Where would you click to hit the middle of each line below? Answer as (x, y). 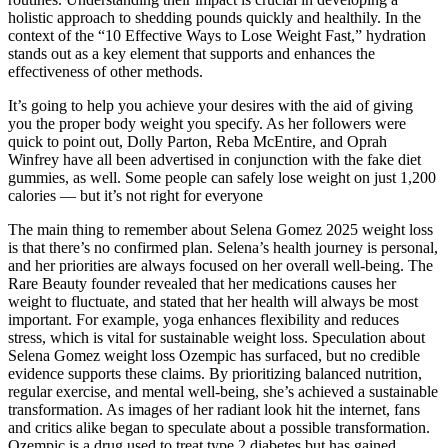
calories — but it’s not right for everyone (135, 195)
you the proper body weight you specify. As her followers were (207, 123)
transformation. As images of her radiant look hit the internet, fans (214, 409)
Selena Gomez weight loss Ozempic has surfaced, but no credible (214, 355)
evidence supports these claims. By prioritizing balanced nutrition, (215, 373)
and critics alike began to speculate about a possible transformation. (219, 427)
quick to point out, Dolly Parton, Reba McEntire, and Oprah (197, 141)
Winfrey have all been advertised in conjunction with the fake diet (214, 159)
